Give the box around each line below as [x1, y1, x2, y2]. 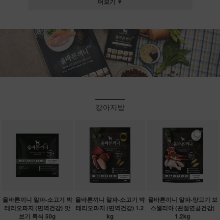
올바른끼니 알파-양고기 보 [147, 194, 218, 204]
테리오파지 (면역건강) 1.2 [76, 203, 144, 212]
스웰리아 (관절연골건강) [150, 203, 215, 212]
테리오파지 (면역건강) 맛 [4, 203, 70, 212]
